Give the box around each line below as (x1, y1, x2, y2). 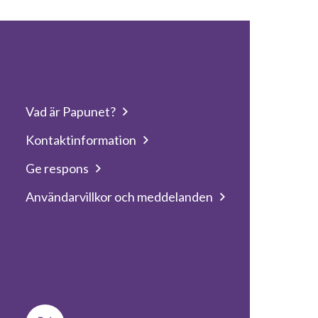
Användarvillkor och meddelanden (26, 189, 214, 204)
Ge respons (26, 160, 89, 176)
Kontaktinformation (26, 132, 137, 148)
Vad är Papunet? (26, 104, 116, 119)
